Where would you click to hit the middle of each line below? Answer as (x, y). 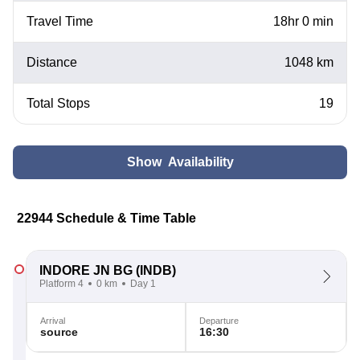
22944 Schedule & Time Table (106, 218)
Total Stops (58, 103)
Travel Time (60, 21)
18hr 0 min (303, 21)
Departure (219, 321)
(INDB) (154, 270)
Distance (52, 62)
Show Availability (180, 162)
